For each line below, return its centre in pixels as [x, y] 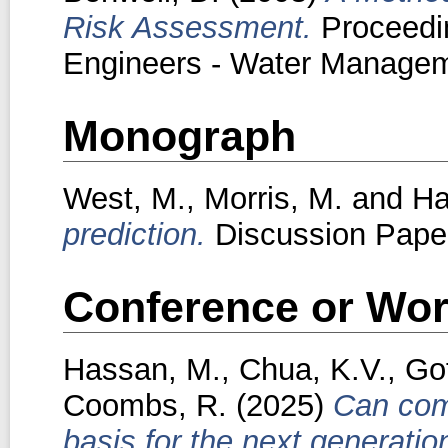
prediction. [134, 234]
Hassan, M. [141, 369]
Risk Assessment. [187, 27]
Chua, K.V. [312, 369]
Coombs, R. [144, 405]
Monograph [179, 135]
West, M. [124, 198]
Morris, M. [273, 198]
